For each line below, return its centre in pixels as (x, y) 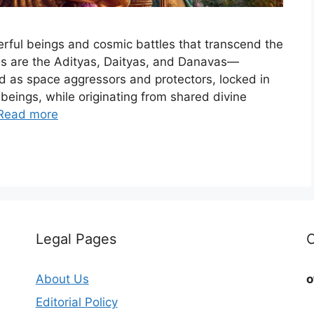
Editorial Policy (76, 302)
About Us (62, 279)
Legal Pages (76, 239)
